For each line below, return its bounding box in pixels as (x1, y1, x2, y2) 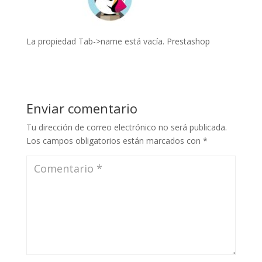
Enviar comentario (26, 99, 137, 117)
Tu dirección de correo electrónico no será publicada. (26, 121, 227, 133)
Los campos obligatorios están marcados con (26, 135, 203, 146)
